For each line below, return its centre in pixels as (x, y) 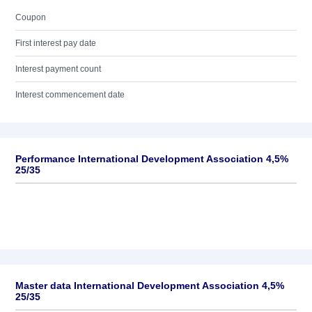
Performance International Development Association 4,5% (152, 159)
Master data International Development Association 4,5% (150, 286)
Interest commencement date (70, 95)
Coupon (31, 17)
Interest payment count (58, 69)
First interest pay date (56, 43)
